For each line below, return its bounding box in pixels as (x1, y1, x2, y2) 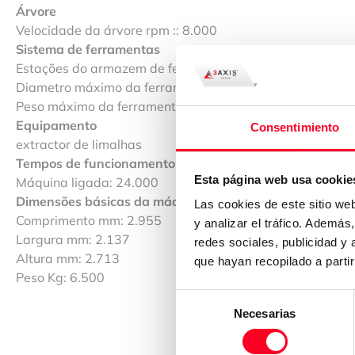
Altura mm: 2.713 (16, 250, 120, 266)
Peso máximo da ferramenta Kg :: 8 (16, 97, 223, 114)
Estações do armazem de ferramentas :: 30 (16, 59, 269, 76)
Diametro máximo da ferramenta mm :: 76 (16, 78, 265, 95)
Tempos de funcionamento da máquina (16, 155, 251, 171)
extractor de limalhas (16, 136, 142, 152)
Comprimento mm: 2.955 (16, 212, 162, 228)
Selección (175, 291, 227, 305)
